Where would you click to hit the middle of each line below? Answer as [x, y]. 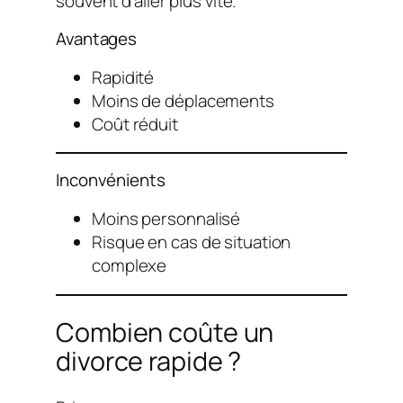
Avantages [97, 38]
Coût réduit [135, 124]
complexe [130, 265]
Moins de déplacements [183, 100]
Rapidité [123, 77]
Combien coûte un [165, 331]
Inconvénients [111, 180]
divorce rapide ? [149, 360]
